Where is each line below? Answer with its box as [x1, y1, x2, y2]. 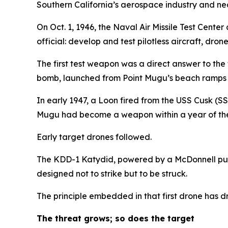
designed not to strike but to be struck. [37, 168, 187, 179]
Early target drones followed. [37, 132, 152, 142]
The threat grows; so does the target [37, 213, 194, 224]
